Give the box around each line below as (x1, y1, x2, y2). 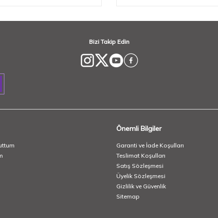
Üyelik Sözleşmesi (116, 172, 165, 180)
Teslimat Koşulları (116, 151, 165, 159)
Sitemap (116, 192, 140, 200)
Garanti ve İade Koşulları (116, 141, 184, 149)
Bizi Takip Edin (89, 37, 129, 45)
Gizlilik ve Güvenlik (116, 182, 166, 190)
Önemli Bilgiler (116, 124, 162, 133)
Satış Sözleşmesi (116, 162, 163, 169)
